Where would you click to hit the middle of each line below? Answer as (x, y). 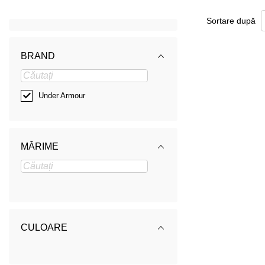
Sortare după (231, 20)
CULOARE (44, 228)
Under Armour (62, 96)
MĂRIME (40, 147)
